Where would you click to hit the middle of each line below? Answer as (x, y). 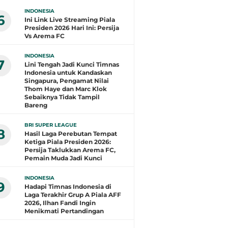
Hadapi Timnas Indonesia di (68, 187)
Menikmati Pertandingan (64, 211)
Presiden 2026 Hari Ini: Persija (72, 28)
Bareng (36, 105)
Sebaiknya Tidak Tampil (62, 97)
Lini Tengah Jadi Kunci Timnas (72, 64)
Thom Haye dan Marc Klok (66, 89)
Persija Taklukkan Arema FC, (70, 150)
